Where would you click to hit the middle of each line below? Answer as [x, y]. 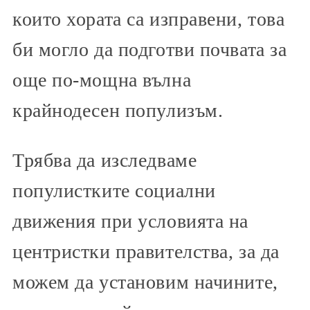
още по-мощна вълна [102, 80]
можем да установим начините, [145, 282]
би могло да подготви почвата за [150, 49]
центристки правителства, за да [146, 252]
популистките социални [114, 191]
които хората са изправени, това [149, 19]
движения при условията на [130, 221]
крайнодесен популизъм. [118, 110]
